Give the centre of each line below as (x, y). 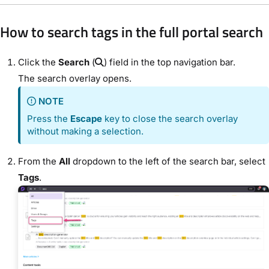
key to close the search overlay (170, 119)
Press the (49, 119)
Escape (86, 119)
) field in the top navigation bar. (170, 62)
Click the (38, 62)
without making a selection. (86, 131)
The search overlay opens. (75, 78)
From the (38, 162)
